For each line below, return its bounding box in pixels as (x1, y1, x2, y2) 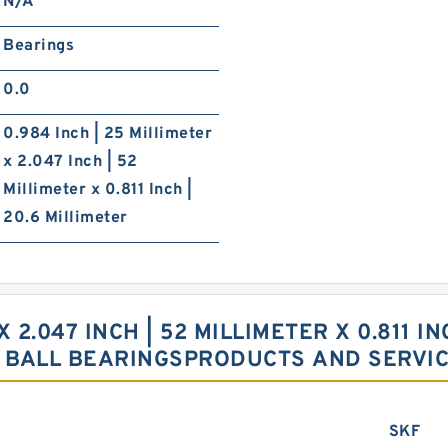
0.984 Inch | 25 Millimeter (3, 124, 213, 144)
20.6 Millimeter (3, 208, 128, 228)
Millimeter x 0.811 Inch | (3, 180, 193, 200)
